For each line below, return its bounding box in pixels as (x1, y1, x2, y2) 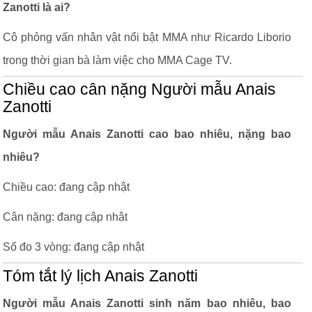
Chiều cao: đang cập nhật (3, 181, 130, 193)
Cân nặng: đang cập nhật (3, 211, 127, 223)
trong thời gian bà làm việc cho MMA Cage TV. (3, 54, 232, 66)
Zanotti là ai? (3, 1, 70, 13)
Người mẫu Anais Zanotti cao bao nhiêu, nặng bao (3, 128, 291, 140)
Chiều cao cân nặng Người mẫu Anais (3, 81, 276, 98)
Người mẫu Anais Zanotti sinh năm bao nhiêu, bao (3, 297, 291, 309)
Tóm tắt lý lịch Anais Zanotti (3, 267, 198, 285)
